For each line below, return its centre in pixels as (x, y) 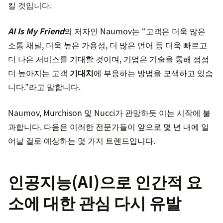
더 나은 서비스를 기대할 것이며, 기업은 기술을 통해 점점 (109, 59)
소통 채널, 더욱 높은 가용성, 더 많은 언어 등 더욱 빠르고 (108, 45)
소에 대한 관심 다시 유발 (95, 203)
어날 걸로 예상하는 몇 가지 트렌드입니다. (82, 141)
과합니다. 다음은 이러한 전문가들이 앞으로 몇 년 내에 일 (109, 127)
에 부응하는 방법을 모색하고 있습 (153, 73)
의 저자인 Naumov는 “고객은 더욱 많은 (135, 31)
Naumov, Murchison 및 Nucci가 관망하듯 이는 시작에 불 (109, 113)
